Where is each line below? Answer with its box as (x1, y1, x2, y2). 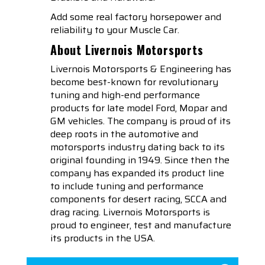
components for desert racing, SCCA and (50, 192, 227, 207)
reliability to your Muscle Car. (50, 22, 179, 38)
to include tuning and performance (50, 179, 203, 194)
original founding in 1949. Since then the (50, 153, 230, 168)
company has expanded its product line (50, 166, 224, 181)
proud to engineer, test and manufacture (50, 218, 231, 233)
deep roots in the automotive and (50, 127, 198, 142)
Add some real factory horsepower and (50, 9, 221, 25)
